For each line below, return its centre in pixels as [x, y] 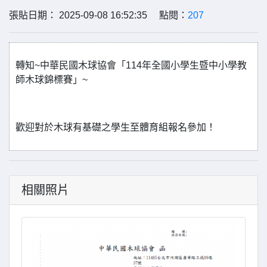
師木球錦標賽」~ [52, 80]
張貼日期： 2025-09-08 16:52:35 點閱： [98, 15]
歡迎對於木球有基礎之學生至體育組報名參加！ [116, 127]
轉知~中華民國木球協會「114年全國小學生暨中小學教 [131, 65]
